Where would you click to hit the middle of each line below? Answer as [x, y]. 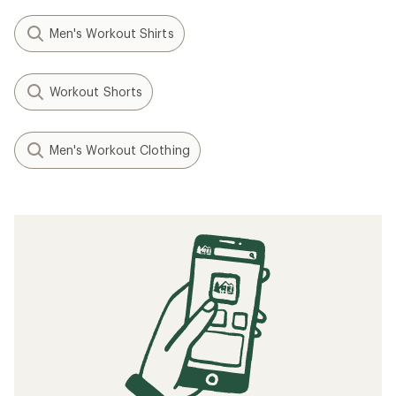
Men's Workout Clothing [120, 150]
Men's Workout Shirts [112, 33]
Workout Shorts [96, 91]
